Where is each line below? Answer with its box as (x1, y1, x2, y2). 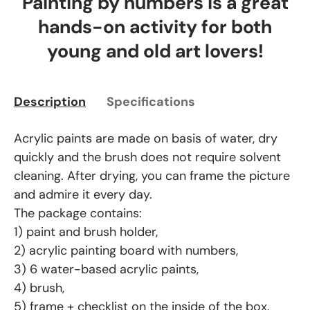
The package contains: (14, 204, 142, 221)
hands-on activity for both (38, 14, 272, 39)
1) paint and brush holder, (14, 223, 158, 240)
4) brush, (14, 279, 64, 296)
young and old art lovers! (46, 38, 264, 63)
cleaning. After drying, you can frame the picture (14, 167, 290, 184)
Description (14, 93, 86, 110)
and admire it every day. (14, 185, 152, 203)
